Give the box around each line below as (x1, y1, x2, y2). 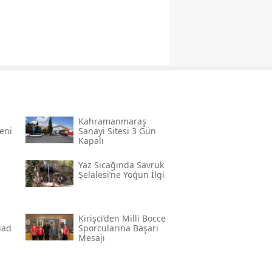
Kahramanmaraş (78, 115, 146, 127)
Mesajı (78, 232, 105, 244)
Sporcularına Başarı (78, 222, 158, 234)
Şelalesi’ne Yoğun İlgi (78, 169, 165, 181)
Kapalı (78, 135, 104, 147)
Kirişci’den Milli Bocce (78, 212, 166, 225)
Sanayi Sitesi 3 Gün (78, 125, 156, 137)
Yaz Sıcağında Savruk (78, 159, 164, 171)
